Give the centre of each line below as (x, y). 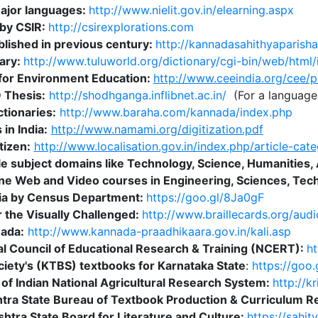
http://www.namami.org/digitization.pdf (157, 129)
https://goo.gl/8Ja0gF (205, 197)
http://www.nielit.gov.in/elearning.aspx (191, 10)
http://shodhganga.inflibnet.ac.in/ (137, 95)
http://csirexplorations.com (121, 27)
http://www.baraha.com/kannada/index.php (176, 112)
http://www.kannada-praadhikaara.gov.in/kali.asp (159, 231)
